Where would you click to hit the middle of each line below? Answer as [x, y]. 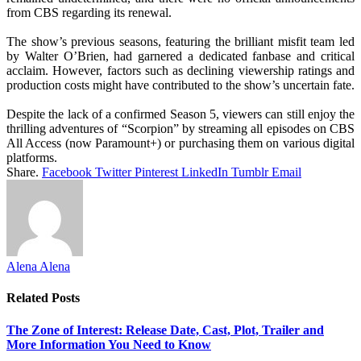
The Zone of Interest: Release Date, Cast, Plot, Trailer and [165, 330]
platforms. [32, 158]
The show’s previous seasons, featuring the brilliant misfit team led [180, 42]
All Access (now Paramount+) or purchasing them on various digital [180, 143]
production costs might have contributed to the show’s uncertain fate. [180, 85]
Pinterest [156, 172]
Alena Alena [38, 267]
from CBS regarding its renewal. [89, 13]
